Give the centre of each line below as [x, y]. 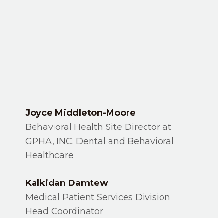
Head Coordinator [64, 211]
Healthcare [50, 155]
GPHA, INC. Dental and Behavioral [100, 141]
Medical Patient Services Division [98, 197]
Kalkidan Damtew [67, 183]
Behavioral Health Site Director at [99, 127]
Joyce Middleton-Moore [81, 113]
